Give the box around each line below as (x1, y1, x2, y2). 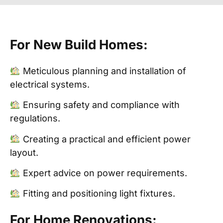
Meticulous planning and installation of (20, 65, 186, 76)
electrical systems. (10, 79, 90, 90)
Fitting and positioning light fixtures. (20, 188, 175, 199)
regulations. (10, 113, 60, 124)
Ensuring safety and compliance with (20, 100, 180, 111)
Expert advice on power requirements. (20, 167, 187, 178)
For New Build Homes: (10, 36, 148, 52)
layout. (10, 147, 38, 158)
